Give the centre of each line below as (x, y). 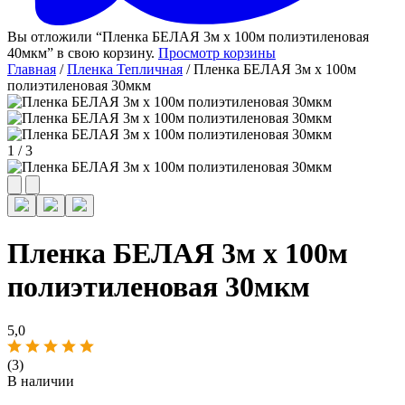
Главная (32, 70)
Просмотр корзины (217, 53)
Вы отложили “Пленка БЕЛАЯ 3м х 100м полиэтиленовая (188, 37)
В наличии (41, 381)
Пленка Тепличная (125, 70)
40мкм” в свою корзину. (83, 53)
